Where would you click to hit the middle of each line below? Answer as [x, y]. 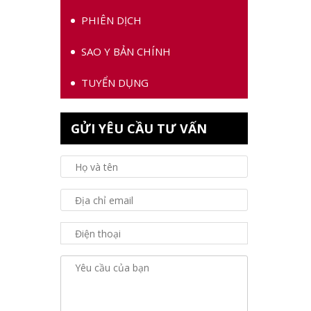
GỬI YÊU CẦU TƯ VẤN [139, 128]
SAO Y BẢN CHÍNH [126, 51]
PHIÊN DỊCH [111, 20]
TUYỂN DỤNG [115, 83]
